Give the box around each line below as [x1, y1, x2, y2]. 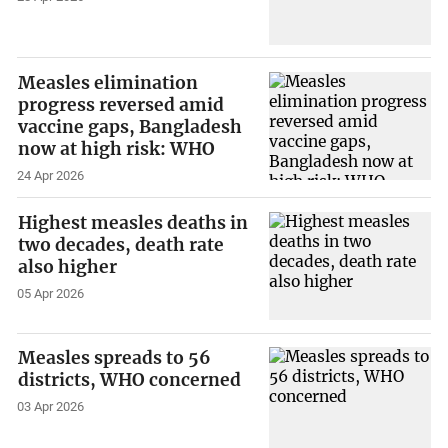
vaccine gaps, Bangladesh [18, 116, 243, 139]
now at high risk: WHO [18, 138, 216, 161]
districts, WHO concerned [18, 369, 242, 392]
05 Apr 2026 [17, 285, 85, 301]
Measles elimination [18, 72, 199, 95]
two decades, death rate [18, 233, 225, 256]
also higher [18, 255, 118, 278]
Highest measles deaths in [18, 211, 249, 234]
